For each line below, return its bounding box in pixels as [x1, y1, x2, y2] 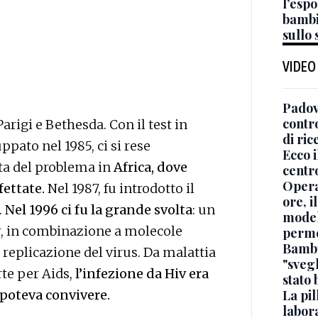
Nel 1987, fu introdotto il [48, 180, 194, 197]
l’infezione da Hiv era [72, 265, 209, 283]
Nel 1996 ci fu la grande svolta [5, 202, 192, 219]
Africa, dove [114, 159, 187, 176]
